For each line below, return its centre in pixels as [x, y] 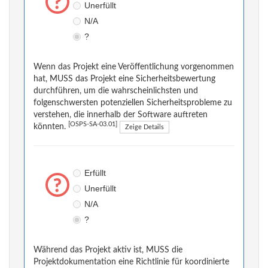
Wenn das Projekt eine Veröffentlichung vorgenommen [134, 67]
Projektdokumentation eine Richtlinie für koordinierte [131, 262]
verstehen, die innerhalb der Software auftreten [121, 115]
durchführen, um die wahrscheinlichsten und [116, 91]
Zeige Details [144, 127]
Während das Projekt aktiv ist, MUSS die [108, 250]
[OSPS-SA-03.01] [93, 125]
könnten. [51, 127]
